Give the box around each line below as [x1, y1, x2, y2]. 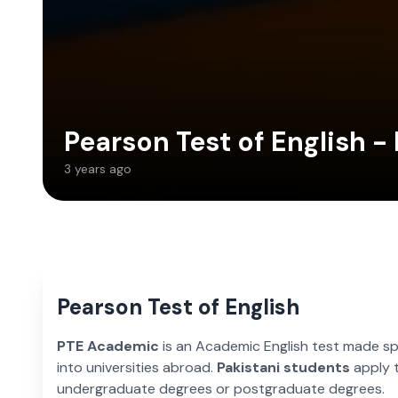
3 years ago [64, 160, 131, 177]
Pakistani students [217, 357, 350, 377]
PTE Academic [57, 336, 159, 355]
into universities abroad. [57, 357, 217, 377]
